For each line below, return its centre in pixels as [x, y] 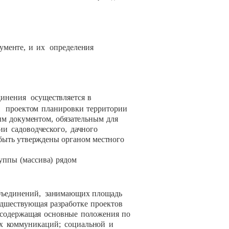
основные [61, 214]
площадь [107, 194]
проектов [107, 204]
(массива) [37, 160]
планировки [63, 109]
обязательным [80, 119]
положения [100, 214]
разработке [69, 204]
